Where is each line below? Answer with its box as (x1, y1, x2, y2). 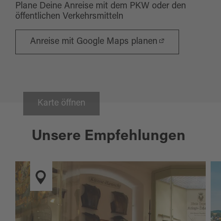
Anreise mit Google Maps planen (30, 37, 158, 46)
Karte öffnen (37, 99, 86, 108)
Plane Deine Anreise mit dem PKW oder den (15, 2, 186, 11)
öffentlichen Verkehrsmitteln (15, 12, 124, 21)
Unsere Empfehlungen (31, 129, 185, 144)
